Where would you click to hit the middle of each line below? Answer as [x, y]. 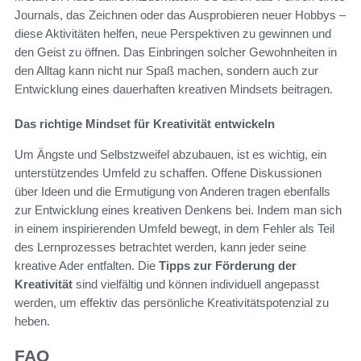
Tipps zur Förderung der [228, 266]
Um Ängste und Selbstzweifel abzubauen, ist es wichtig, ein [170, 155]
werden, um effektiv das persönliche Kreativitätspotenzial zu [172, 303]
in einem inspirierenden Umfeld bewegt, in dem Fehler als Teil [174, 229]
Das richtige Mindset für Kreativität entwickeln [145, 124]
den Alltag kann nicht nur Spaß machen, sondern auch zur [166, 71]
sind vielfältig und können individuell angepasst [196, 284]
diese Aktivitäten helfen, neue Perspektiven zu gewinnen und [173, 34]
